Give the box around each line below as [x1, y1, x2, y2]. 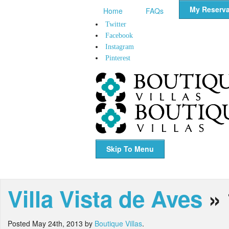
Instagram [105, 43, 134, 51]
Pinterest [105, 54, 130, 62]
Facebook [105, 32, 133, 39]
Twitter [105, 20, 126, 28]
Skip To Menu [106, 144, 154, 154]
